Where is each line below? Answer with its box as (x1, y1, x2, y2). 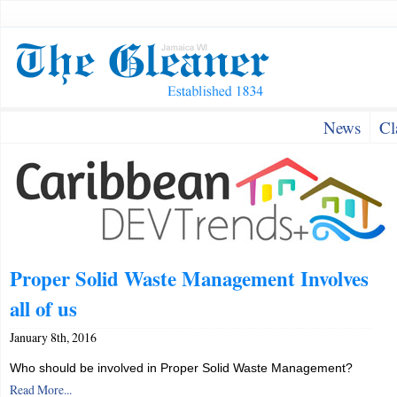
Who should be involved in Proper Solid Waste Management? (10, 361, 353, 375)
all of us (10, 293, 77, 323)
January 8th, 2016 (10, 329, 97, 346)
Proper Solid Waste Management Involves (10, 263, 369, 293)
